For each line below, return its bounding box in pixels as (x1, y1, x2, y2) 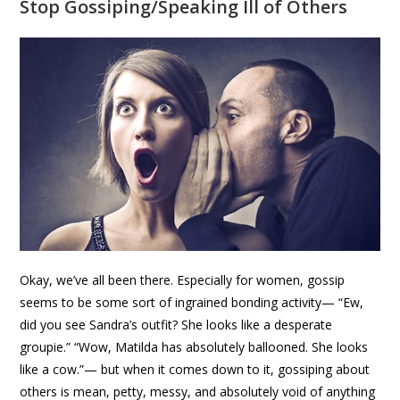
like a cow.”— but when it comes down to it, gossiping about (20, 361, 371, 379)
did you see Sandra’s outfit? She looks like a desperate (20, 316, 333, 334)
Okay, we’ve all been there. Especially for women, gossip (20, 271, 346, 289)
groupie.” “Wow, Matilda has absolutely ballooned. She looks (20, 338, 369, 356)
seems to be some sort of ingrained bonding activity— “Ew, (20, 294, 364, 312)
